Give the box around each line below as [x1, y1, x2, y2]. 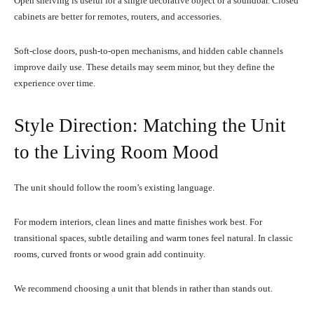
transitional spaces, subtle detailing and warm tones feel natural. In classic [14, 232, 293, 243]
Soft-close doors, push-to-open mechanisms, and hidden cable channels [14, 45, 283, 56]
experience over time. [14, 77, 95, 88]
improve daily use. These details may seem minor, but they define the [14, 61, 275, 72]
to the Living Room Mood [14, 141, 219, 163]
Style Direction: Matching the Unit [14, 114, 286, 136]
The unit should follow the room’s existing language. [14, 182, 214, 193]
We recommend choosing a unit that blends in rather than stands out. [14, 282, 273, 294]
